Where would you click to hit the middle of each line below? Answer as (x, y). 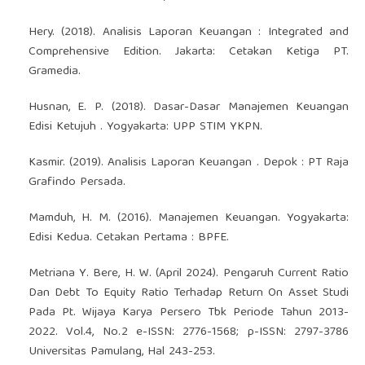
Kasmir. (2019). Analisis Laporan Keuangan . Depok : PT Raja (189, 163)
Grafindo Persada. (77, 182)
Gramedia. (54, 71)
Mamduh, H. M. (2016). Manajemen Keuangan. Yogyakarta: (189, 218)
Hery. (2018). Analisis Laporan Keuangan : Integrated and (189, 32)
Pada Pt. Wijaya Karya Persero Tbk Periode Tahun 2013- (189, 312)
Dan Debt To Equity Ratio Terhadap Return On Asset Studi (189, 293)
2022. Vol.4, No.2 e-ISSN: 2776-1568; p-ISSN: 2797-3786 (189, 332)
